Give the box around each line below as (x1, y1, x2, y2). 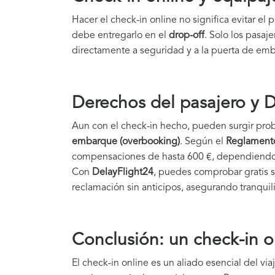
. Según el (180, 137, 226, 147)
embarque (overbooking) (72, 137, 180, 147)
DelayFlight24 (92, 168, 153, 178)
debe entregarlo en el (72, 31, 169, 41)
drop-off (169, 31, 204, 41)
